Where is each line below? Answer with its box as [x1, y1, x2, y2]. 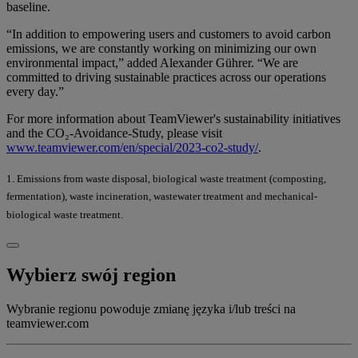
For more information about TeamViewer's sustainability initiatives [6, 112, 340, 126]
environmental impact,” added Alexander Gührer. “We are [6, 56, 298, 70]
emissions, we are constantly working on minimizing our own [6, 42, 316, 56]
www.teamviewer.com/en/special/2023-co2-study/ [6, 141, 258, 155]
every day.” [6, 85, 64, 99]
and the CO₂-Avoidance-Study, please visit [6, 126, 222, 141]
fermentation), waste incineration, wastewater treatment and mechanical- [6, 190, 317, 203]
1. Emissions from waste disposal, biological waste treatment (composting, [6, 173, 326, 185]
